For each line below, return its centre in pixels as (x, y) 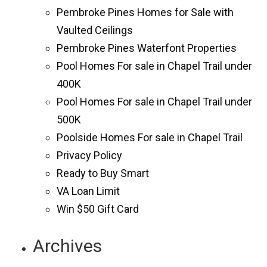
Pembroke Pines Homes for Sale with (145, 12)
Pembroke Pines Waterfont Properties (147, 48)
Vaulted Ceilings (95, 30)
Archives (67, 246)
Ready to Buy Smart (103, 173)
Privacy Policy (89, 155)
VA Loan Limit (88, 191)
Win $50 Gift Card (98, 209)
